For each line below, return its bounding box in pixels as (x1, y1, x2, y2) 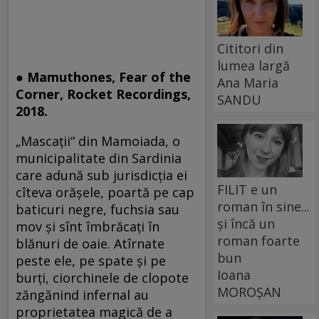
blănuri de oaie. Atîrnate (16, 235, 164, 253)
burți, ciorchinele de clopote (16, 269, 189, 287)
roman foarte (217, 231, 300, 249)
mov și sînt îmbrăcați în (16, 218, 159, 236)
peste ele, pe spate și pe (16, 252, 166, 270)
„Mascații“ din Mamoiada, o (16, 132, 180, 150)
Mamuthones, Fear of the (23, 68, 191, 86)
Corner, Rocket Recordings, (16, 85, 191, 103)
